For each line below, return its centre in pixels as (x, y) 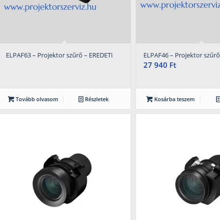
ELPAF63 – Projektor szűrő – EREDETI (59, 55)
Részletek (96, 99)
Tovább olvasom (37, 99)
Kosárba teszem (174, 99)
